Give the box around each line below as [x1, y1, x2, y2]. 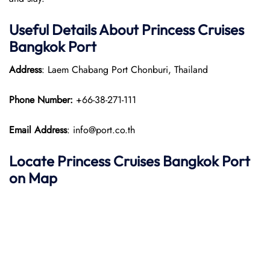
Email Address [9, 123, 67, 137]
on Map [9, 169, 57, 187]
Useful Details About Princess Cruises [9, 20, 244, 39]
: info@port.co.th [67, 123, 135, 137]
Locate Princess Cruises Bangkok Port [9, 152, 250, 170]
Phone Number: [9, 93, 76, 107]
